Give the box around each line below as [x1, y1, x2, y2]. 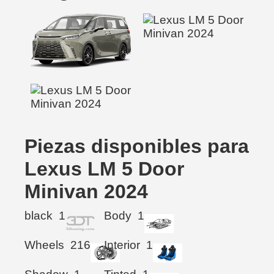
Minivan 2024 [24, 180, 148, 202]
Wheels [24, 238, 64, 251]
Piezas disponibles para [24, 135, 249, 157]
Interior [104, 238, 141, 251]
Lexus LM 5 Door [24, 157, 184, 180]
